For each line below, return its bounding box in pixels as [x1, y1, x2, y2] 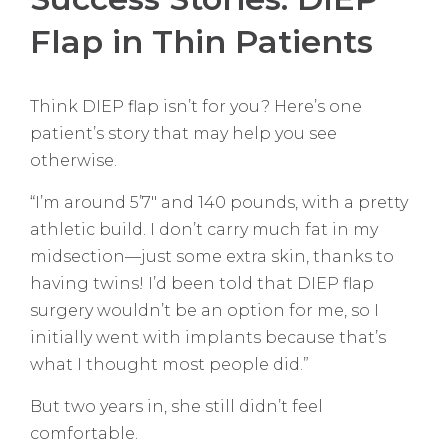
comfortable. [30, 424, 138, 444]
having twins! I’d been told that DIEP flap [30, 274, 374, 294]
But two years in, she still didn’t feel [30, 397, 323, 417]
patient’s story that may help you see [30, 124, 337, 144]
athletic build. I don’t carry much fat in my [30, 220, 378, 240]
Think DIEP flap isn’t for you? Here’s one [30, 97, 362, 117]
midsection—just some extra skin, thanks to [30, 247, 394, 267]
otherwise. [30, 151, 117, 171]
